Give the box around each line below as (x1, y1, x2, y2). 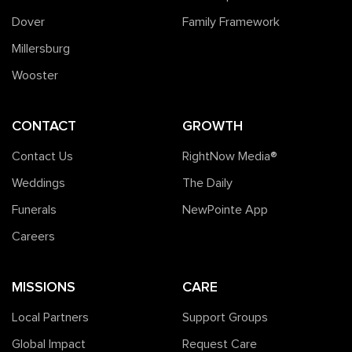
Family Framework (181, 16, 280, 29)
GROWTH (181, 117, 243, 135)
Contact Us (12, 150, 73, 163)
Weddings (12, 177, 65, 190)
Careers (12, 230, 55, 244)
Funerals (12, 203, 57, 217)
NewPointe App (181, 203, 268, 217)
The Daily (181, 177, 233, 190)
